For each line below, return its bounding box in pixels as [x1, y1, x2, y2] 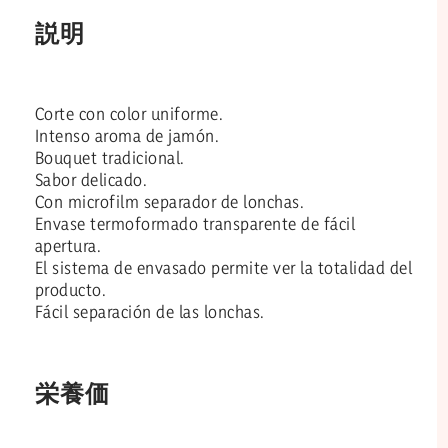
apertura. [34, 235, 102, 257]
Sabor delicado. [34, 169, 148, 191]
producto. [34, 279, 107, 301]
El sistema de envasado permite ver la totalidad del [34, 257, 413, 279]
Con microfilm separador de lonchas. [34, 191, 305, 213]
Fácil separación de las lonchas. [34, 301, 265, 323]
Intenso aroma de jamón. [34, 125, 220, 147]
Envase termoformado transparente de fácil [34, 213, 356, 235]
